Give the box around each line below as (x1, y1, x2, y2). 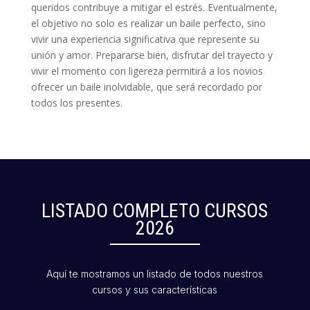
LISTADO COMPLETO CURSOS (42, 199, 268, 223)
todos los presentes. (30, 96, 122, 110)
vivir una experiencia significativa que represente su (30, 33, 259, 46)
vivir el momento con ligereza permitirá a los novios (30, 64, 263, 78)
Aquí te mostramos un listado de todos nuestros (46, 268, 264, 280)
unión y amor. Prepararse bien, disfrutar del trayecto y (30, 48, 273, 62)
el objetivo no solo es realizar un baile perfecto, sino (30, 17, 266, 30)
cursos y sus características (92, 284, 218, 296)
